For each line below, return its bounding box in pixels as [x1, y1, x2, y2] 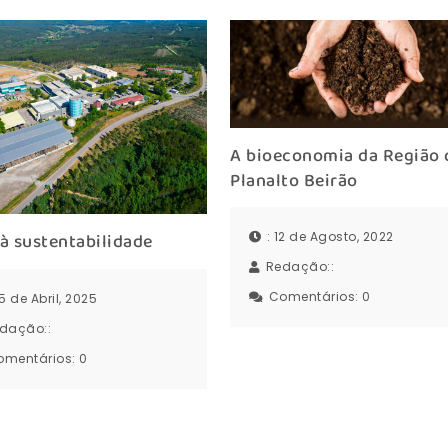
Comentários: [268, 288, 363, 306]
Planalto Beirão [230, 166, 358, 195]
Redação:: [265, 258, 338, 276]
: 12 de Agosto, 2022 [266, 228, 394, 246]
